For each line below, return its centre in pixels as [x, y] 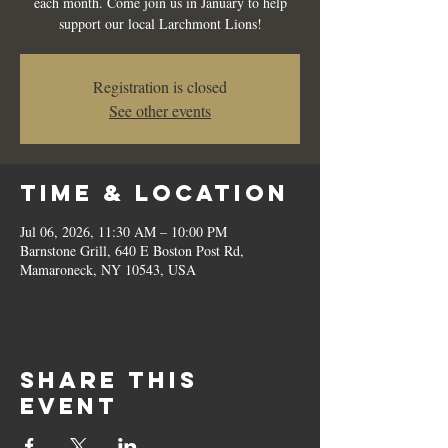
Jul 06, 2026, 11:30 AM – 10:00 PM [123, 231]
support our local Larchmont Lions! [160, 23]
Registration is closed [160, 86]
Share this [109, 380]
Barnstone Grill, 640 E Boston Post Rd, [132, 250]
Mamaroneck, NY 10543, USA [108, 269]
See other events [160, 110]
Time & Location [154, 193]
